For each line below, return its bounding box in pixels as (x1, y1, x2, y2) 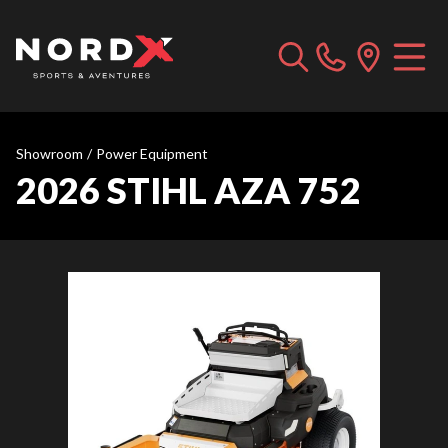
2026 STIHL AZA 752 (16, 168, 361, 212)
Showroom (16, 145, 83, 162)
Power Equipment (96, 145, 208, 162)
